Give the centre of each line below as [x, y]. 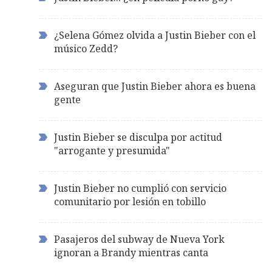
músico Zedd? [86, 49]
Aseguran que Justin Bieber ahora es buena [155, 87]
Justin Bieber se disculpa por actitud [138, 138]
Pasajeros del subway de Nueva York [139, 240]
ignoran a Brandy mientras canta [131, 253]
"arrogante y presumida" [112, 151]
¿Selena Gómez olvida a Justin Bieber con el [155, 36]
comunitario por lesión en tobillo [130, 202]
